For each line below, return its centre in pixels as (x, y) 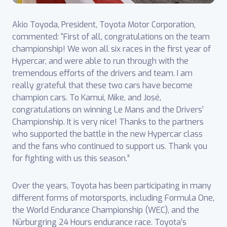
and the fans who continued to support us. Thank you (110, 146)
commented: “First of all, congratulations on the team (111, 36)
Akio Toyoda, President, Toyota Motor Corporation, (104, 24)
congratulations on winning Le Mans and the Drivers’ (108, 109)
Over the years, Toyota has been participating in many (112, 185)
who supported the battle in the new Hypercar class (107, 134)
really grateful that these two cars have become (102, 85)
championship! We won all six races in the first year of (111, 49)
